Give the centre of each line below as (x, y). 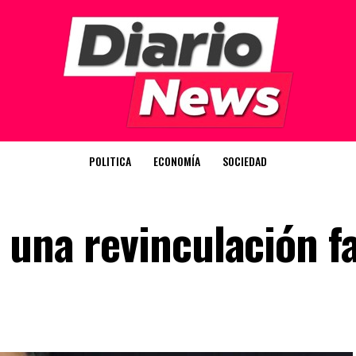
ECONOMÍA (177, 161)
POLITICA (110, 161)
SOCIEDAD (245, 161)
